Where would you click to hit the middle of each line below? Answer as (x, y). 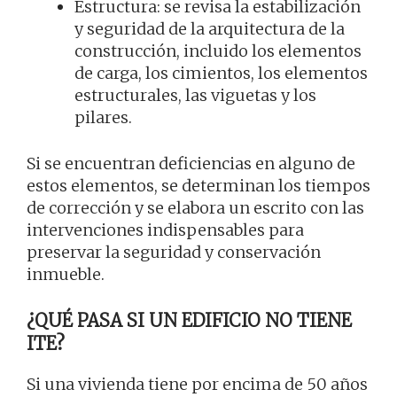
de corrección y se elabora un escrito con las (195, 208)
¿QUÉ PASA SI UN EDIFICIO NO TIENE (189, 321)
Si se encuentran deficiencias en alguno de (191, 164)
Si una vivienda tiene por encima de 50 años (197, 385)
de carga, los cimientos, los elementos (221, 74)
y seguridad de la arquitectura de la (210, 29)
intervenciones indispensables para (165, 230)
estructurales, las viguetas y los (195, 96)
